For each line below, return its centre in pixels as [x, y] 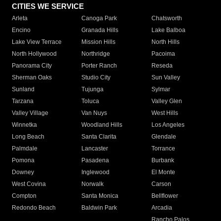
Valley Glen [166, 101]
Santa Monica [100, 196]
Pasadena [95, 161]
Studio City [96, 78]
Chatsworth [166, 18]
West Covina [29, 184]
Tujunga [93, 90]
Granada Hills [100, 30]
